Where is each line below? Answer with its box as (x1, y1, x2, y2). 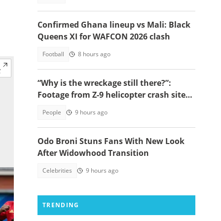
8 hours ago (78, 50, 110, 58)
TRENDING (42, 201, 79, 209)
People (42, 108, 61, 116)
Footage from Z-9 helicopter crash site (37, 89, 185, 100)
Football (42, 50, 64, 58)
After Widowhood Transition (37, 147, 149, 158)
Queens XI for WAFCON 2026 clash (37, 31, 170, 42)
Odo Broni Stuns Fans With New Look (37, 136, 184, 147)
